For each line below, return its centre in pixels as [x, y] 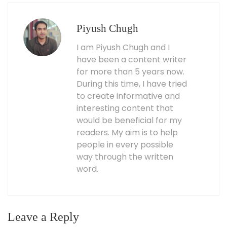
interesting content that [125, 108]
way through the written [125, 157]
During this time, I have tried [132, 84]
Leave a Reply [43, 217]
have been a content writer [131, 60]
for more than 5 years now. [130, 72]
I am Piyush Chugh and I [123, 48]
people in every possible [125, 145]
